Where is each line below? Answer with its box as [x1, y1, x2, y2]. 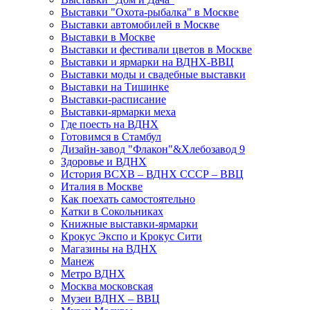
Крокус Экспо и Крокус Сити [61, 230, 202, 242]
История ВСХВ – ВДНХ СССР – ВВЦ [61, 167, 244, 180]
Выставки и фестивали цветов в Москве [61, 43, 252, 55]
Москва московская [61, 280, 153, 292]
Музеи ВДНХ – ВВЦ [61, 292, 160, 304]
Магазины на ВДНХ [61, 242, 157, 255]
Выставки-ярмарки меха [61, 105, 176, 118]
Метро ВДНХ [61, 267, 125, 280]
